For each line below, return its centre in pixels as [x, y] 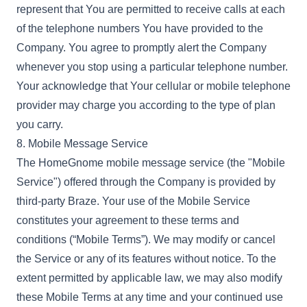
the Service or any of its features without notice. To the [146, 259]
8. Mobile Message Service [82, 144]
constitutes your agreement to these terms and [128, 220]
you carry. [40, 124]
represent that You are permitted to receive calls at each [151, 9]
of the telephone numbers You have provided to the [140, 28]
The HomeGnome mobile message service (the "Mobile [151, 163]
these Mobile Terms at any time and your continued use [150, 297]
